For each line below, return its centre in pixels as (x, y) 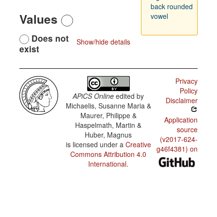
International (108, 164)
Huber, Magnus (108, 135)
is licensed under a (95, 145)
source (187, 130)
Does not (49, 38)
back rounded (171, 6)
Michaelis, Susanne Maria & (108, 106)
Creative (138, 145)
